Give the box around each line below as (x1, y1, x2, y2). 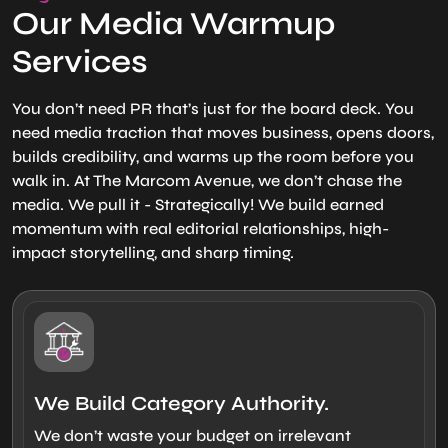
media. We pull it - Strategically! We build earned (12, 194, 384, 214)
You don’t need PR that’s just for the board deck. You (12, 98, 414, 118)
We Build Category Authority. (34, 390, 329, 416)
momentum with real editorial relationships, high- (12, 218, 389, 238)
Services (12, 41, 148, 81)
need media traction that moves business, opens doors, (12, 122, 434, 142)
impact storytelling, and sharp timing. (12, 242, 294, 262)
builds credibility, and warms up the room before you (12, 146, 414, 166)
